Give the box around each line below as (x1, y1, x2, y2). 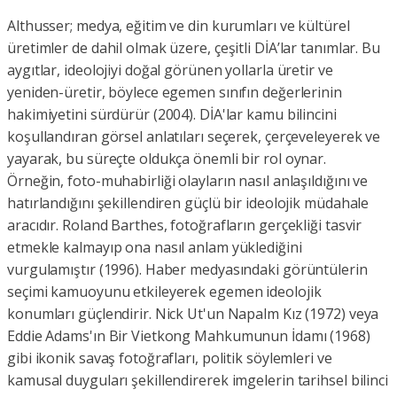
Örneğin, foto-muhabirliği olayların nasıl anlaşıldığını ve (7, 171, 369, 191)
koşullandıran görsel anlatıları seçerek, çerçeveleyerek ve (7, 127, 381, 147)
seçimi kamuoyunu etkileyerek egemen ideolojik (7, 282, 322, 302)
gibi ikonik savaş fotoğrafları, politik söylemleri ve (7, 348, 332, 369)
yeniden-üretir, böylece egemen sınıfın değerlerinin (7, 82, 342, 103)
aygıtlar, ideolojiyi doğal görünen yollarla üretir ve (7, 60, 333, 81)
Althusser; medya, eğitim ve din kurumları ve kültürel (7, 16, 350, 36)
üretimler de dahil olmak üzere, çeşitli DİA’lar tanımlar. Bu (7, 38, 380, 58)
